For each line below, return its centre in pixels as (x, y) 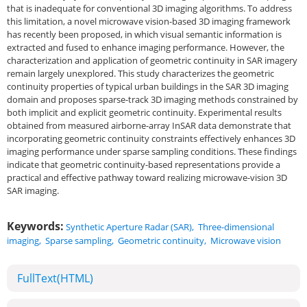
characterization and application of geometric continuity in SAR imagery (152, 60)
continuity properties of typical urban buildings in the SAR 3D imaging (148, 86)
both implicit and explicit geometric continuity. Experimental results (144, 112)
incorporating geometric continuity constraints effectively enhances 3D (151, 138)
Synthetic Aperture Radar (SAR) (129, 227)
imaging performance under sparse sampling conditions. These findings (152, 151)
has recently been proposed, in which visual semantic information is (144, 34)
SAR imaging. (33, 191)
